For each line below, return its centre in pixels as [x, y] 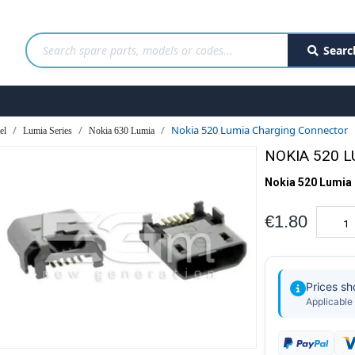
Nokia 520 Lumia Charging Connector [260, 130]
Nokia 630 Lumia [122, 131]
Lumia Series [48, 131]
